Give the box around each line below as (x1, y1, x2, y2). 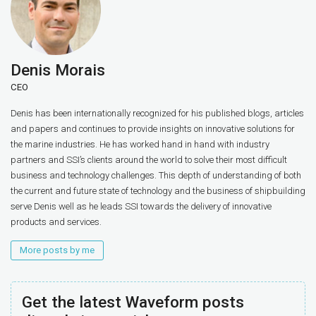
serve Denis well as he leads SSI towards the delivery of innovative (11, 200, 272, 212)
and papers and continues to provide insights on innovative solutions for (11, 123, 295, 134)
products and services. (11, 216, 102, 227)
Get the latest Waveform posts (22, 292, 244, 311)
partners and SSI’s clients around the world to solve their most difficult (11, 154, 287, 165)
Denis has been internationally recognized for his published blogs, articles (11, 107, 304, 119)
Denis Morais (11, 60, 105, 79)
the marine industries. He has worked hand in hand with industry (11, 138, 269, 150)
